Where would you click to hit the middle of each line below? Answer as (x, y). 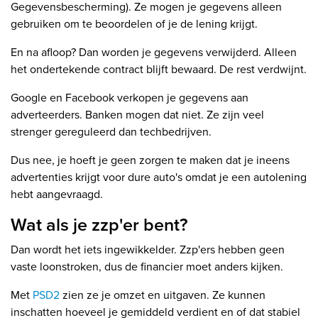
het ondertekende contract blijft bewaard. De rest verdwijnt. (159, 70)
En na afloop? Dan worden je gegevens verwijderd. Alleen (154, 53)
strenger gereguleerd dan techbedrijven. (111, 132)
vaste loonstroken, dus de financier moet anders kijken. (147, 267)
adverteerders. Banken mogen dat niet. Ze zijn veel (137, 115)
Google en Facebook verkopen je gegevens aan (130, 98)
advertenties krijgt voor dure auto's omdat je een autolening (159, 177)
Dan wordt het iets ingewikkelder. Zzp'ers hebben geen (148, 250)
